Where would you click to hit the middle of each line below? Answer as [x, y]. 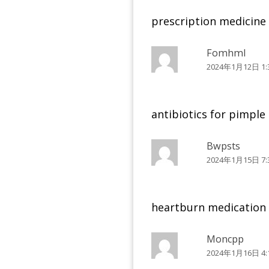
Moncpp [225, 239]
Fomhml [226, 53]
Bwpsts [224, 146]
